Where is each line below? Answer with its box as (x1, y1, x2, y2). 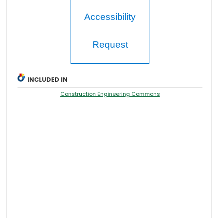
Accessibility (84, 12, 136, 22)
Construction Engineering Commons (60, 90, 160, 98)
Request (92, 39, 128, 50)
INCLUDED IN (27, 75, 68, 84)
